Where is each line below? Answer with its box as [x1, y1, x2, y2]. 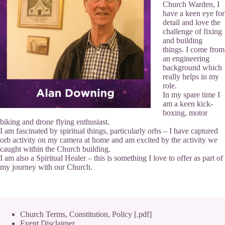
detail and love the [163, 18, 220, 27]
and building [163, 36, 202, 45]
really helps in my [163, 72, 219, 81]
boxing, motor [163, 108, 207, 117]
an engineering [163, 54, 209, 63]
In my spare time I [163, 90, 220, 99]
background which [163, 63, 222, 72]
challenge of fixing [163, 27, 222, 36]
